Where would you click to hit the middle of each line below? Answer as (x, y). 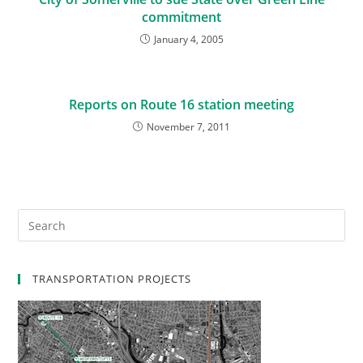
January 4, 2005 (188, 39)
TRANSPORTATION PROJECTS (112, 279)
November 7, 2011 (188, 127)
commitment (181, 17)
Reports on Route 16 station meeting (181, 105)
